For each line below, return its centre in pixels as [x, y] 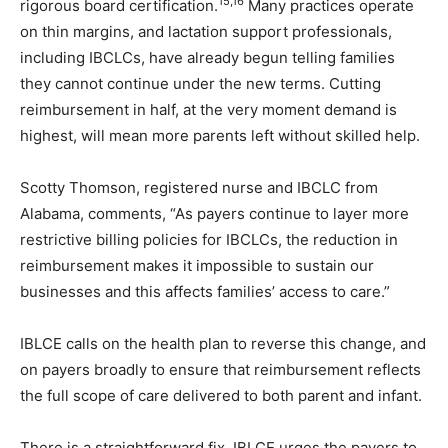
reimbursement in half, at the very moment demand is [208, 109]
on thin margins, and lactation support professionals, [206, 31]
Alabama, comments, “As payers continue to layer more [214, 213]
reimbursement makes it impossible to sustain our [197, 265]
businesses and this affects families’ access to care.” [205, 291]
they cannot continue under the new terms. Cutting [200, 83]
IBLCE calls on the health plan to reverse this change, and [223, 343]
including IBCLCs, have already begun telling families [207, 57]
